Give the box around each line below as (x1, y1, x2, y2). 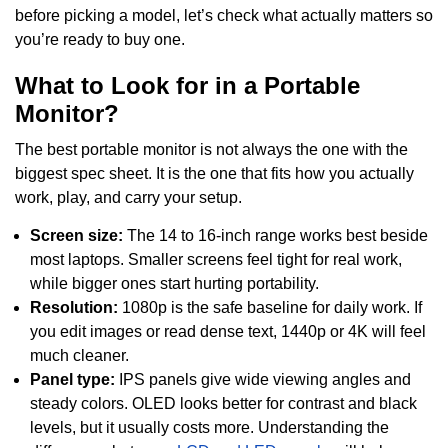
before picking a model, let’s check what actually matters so (15, 6, 433, 24)
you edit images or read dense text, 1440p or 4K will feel (30, 323, 426, 341)
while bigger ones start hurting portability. (30, 275, 319, 293)
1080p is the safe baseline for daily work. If (118, 299, 422, 317)
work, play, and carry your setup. (15, 188, 242, 206)
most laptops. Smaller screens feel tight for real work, (30, 251, 402, 269)
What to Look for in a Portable (15, 71, 360, 99)
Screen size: (30, 227, 123, 245)
